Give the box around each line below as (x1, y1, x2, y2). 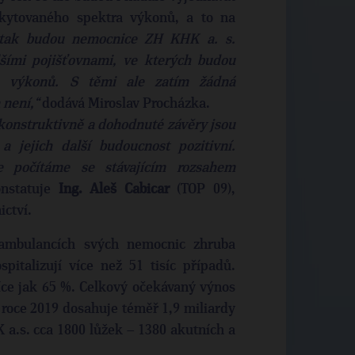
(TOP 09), (169, 182, 236, 197)
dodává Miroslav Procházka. (39, 97, 210, 111)
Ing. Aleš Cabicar (58, 182, 170, 197)
